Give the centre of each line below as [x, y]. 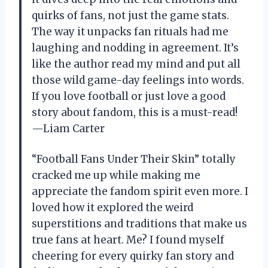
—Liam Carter [68, 128]
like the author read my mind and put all [136, 64]
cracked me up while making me [116, 175]
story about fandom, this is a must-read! [135, 112]
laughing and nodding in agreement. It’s [135, 48]
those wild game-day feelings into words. [138, 80]
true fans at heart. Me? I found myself [128, 240]
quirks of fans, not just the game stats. [130, 15]
